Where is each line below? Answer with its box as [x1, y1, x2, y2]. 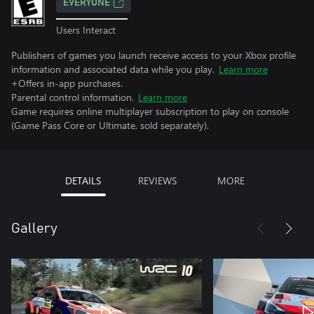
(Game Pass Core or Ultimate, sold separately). [11, 118, 209, 132]
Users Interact [56, 22, 116, 36]
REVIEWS [137, 173, 177, 187]
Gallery [11, 221, 57, 235]
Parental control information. [11, 90, 134, 104]
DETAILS [65, 173, 101, 187]
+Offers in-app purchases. [11, 76, 123, 90]
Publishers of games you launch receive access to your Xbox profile [11, 48, 296, 62]
